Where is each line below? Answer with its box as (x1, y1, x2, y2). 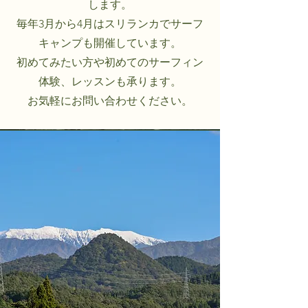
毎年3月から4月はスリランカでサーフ (16, 17, 203, 30)
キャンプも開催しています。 (38, 36, 181, 49)
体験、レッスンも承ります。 (38, 75, 181, 88)
